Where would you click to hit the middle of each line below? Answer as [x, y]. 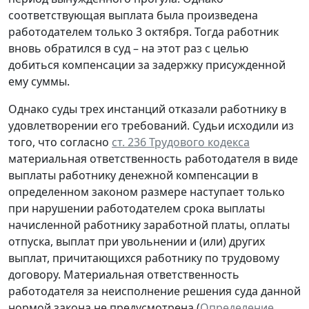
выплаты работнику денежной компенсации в [133, 175]
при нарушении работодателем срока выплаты [137, 208]
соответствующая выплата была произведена [133, 15]
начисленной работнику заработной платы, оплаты [149, 225]
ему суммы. [39, 81]
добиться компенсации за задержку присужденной [147, 64]
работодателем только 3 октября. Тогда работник [143, 31]
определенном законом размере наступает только [147, 191]
